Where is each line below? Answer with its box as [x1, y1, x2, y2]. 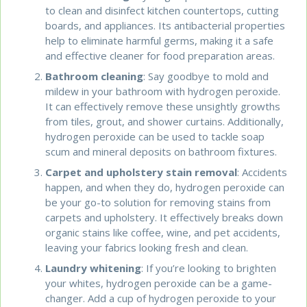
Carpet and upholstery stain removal [45, 164, 238, 179]
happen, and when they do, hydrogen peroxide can [45, 180, 285, 194]
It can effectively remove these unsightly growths [45, 99, 281, 113]
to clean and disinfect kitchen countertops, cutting [45, 3, 280, 17]
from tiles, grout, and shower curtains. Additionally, [45, 114, 284, 128]
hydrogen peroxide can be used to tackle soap [45, 129, 265, 143]
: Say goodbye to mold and [143, 69, 269, 83]
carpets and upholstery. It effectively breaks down [45, 210, 284, 224]
